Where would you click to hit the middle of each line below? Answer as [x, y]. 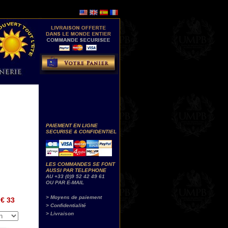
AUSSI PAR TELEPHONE [76, 170]
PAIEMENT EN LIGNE [72, 125]
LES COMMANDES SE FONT [80, 164]
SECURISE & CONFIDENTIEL [81, 132]
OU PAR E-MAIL [65, 182]
